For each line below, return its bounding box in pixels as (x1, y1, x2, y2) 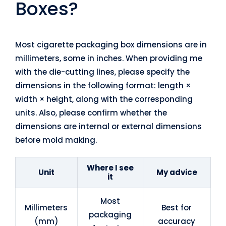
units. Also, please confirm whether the (15, 107, 167, 119)
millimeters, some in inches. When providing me (15, 53, 202, 64)
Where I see (86, 162, 134, 174)
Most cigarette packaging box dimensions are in (15, 39, 207, 50)
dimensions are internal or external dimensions (15, 121, 202, 132)
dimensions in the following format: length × (15, 80, 191, 91)
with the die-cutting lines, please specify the (15, 67, 190, 78)
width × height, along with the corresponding (15, 94, 193, 105)
